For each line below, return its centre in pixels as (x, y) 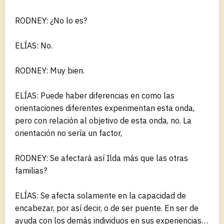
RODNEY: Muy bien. (50, 70)
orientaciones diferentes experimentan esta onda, (105, 108)
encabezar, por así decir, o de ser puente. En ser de (107, 208)
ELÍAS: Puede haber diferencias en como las (95, 95)
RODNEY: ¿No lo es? (51, 20)
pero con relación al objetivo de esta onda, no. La (103, 120)
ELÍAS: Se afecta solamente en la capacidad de (100, 195)
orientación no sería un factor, (68, 133)
